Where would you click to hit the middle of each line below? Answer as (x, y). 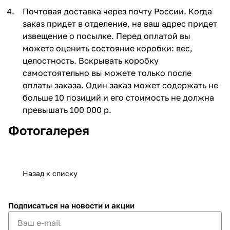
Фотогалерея (49, 130)
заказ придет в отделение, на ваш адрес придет (120, 23)
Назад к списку (50, 173)
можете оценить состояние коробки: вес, (108, 48)
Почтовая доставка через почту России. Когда (117, 11)
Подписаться (34, 205)
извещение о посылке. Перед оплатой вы (107, 36)
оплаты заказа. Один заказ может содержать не (120, 85)
